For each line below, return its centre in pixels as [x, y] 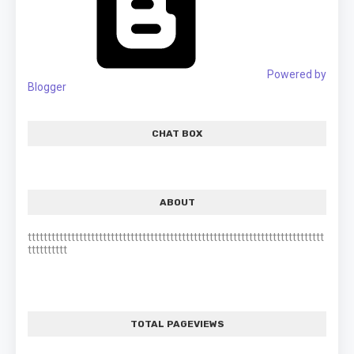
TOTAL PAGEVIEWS [177, 324]
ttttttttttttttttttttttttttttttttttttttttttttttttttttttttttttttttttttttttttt [176, 237]
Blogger [47, 87]
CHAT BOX [177, 133]
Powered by [296, 74]
